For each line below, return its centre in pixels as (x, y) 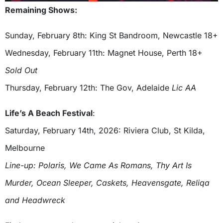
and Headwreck (35, 200)
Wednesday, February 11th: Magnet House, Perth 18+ (104, 53)
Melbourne (25, 148)
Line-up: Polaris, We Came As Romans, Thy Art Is (98, 166)
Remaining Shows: (41, 10)
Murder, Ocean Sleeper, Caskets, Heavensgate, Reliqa (107, 183)
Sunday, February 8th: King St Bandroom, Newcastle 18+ (111, 36)
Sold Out (21, 70)
